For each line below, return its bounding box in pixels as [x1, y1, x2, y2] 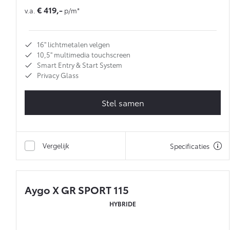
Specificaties [170, 141, 209, 151]
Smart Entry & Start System [37, 60, 122, 70]
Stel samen [101, 97, 144, 109]
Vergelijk [43, 141, 69, 150]
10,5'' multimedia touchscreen [37, 50, 130, 60]
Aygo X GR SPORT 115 [25, 182, 129, 197]
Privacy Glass [37, 70, 79, 80]
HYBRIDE [109, 199, 136, 208]
